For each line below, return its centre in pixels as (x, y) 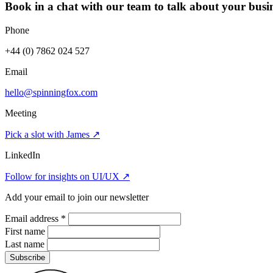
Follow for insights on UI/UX (63, 176)
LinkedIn (23, 155)
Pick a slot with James (48, 134)
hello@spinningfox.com (51, 92)
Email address (33, 218)
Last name (26, 244)
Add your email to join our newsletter (77, 197)
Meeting (21, 113)
